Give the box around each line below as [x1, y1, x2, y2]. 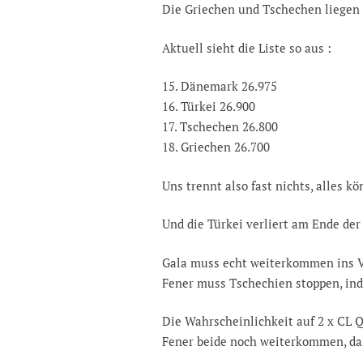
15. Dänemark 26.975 [162, 78, 277, 95]
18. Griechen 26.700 [162, 139, 270, 156]
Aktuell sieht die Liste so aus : [162, 39, 331, 56]
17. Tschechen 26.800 [162, 118, 278, 135]
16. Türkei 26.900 [162, 98, 255, 115]
